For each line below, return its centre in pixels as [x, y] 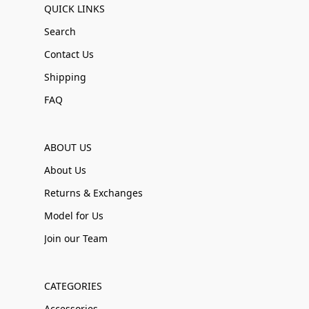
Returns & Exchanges [93, 193]
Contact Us [69, 54]
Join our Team [76, 238]
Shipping [65, 77]
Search [60, 31]
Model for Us [74, 216]
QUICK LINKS [74, 9]
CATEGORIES [73, 286]
